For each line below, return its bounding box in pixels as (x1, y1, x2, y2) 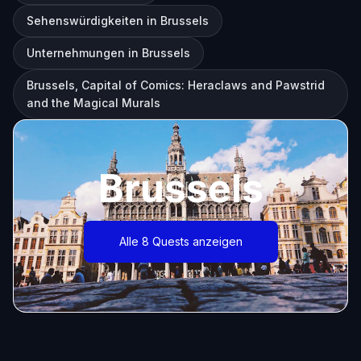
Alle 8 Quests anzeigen (118, 234, 243, 248)
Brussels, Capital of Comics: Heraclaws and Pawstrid (27, 78, 325, 92)
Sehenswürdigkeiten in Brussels (27, 14, 209, 27)
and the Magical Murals (27, 96, 160, 110)
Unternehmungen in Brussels (27, 46, 190, 60)
